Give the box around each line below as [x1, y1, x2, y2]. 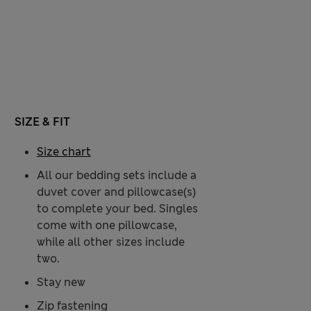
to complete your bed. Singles [36, 201, 198, 217]
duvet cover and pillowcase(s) [36, 185, 196, 200]
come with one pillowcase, [36, 218, 177, 233]
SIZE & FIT [14, 115, 70, 130]
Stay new [36, 275, 85, 290]
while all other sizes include [36, 235, 185, 250]
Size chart [36, 144, 91, 160]
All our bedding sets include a [36, 168, 196, 183]
